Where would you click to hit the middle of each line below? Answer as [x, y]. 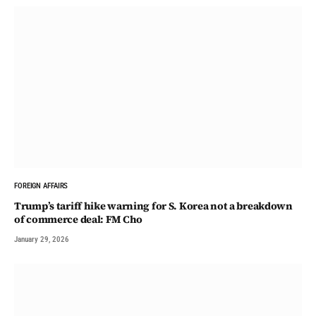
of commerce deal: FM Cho [79, 220]
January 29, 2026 [42, 240]
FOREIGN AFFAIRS [41, 186]
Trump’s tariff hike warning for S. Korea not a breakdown [153, 206]
